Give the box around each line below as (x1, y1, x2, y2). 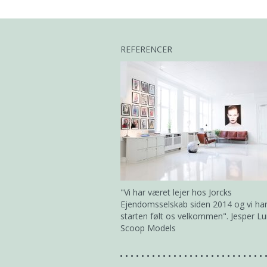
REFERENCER (120, 44, 172, 55)
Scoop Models (120, 222, 176, 234)
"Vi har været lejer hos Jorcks (120, 187, 232, 198)
